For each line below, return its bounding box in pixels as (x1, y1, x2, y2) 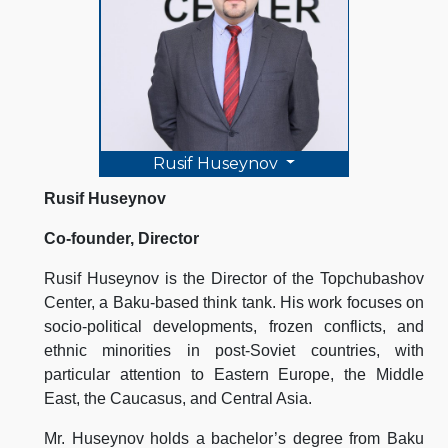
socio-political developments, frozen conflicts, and (44, 317, 424, 335)
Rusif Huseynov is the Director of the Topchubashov (44, 269, 424, 287)
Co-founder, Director (44, 229, 199, 247)
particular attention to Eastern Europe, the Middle (44, 365, 424, 383)
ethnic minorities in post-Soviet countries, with (44, 341, 424, 359)
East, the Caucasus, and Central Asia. (44, 389, 312, 407)
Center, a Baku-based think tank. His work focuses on (44, 293, 424, 311)
